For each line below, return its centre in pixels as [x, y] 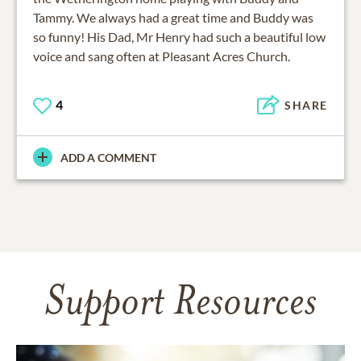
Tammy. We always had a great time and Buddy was [173, 17]
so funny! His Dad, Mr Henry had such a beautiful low [179, 36]
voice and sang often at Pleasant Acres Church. [162, 56]
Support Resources [180, 304]
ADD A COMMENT [108, 157]
